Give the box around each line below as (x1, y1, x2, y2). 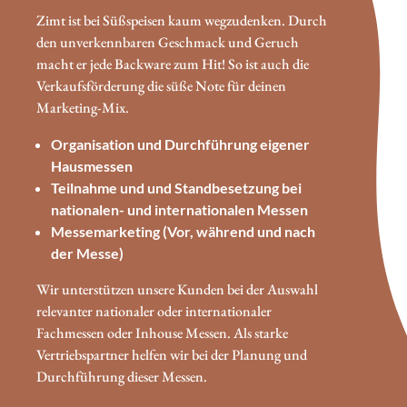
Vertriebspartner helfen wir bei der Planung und (36, 344, 307, 364)
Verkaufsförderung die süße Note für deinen (36, 75, 286, 95)
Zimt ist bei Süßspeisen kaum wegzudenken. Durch (36, 10, 327, 30)
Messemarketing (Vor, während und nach (51, 222, 315, 240)
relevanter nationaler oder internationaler (36, 301, 272, 321)
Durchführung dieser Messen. (36, 366, 207, 386)
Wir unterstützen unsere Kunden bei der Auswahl (36, 279, 318, 299)
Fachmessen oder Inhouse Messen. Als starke (36, 323, 288, 342)
